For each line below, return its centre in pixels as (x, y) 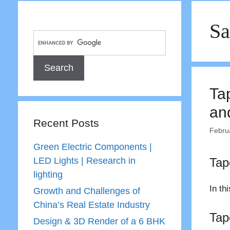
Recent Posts (66, 123)
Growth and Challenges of (87, 191)
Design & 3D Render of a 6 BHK (99, 221)
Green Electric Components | (92, 147)
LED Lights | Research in (84, 161)
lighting (48, 175)
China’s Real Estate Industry (91, 205)
